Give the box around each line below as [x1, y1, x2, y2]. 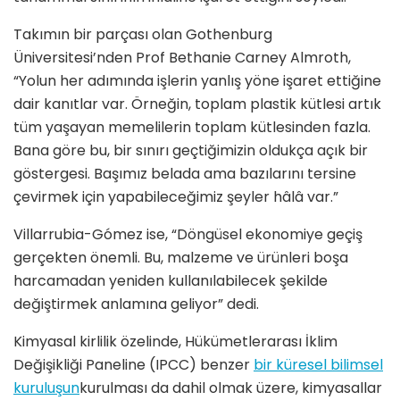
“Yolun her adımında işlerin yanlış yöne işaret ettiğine [13, 71, 381, 92]
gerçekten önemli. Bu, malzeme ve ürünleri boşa [13, 247, 348, 269]
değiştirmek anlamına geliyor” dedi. [13, 294, 259, 315]
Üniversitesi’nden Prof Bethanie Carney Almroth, [13, 47, 351, 69]
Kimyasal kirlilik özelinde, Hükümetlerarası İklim [13, 331, 337, 353]
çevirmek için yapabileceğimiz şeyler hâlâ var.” [13, 187, 338, 208]
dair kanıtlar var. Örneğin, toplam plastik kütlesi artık [13, 94, 381, 115]
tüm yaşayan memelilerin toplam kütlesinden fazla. [13, 117, 371, 138]
